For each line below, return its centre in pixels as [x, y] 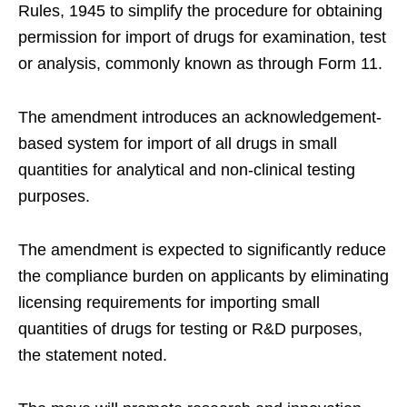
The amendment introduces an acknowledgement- [200, 117]
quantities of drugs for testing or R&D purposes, [190, 329]
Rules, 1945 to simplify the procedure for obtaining [200, 11]
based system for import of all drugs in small [178, 144]
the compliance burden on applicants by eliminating [203, 276]
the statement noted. [93, 355]
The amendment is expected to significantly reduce [202, 250]
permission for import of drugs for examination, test [202, 37]
